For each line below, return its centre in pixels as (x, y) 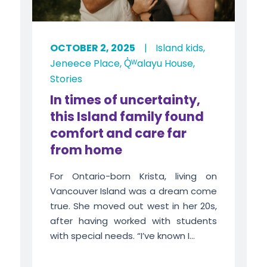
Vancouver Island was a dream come (133, 191)
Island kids (179, 48)
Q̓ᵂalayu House (158, 63)
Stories (66, 79)
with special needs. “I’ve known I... (122, 235)
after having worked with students (133, 221)
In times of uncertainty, (125, 100)
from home (86, 150)
